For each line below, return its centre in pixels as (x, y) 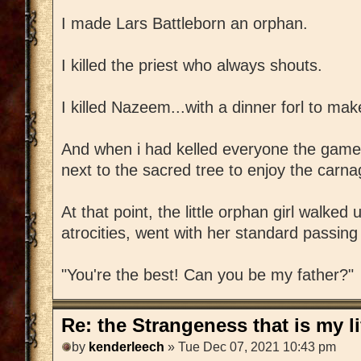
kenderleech (127, 346)
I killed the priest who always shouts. (192, 66)
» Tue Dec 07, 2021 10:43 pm (250, 346)
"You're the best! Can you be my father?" (207, 275)
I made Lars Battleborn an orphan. (185, 24)
